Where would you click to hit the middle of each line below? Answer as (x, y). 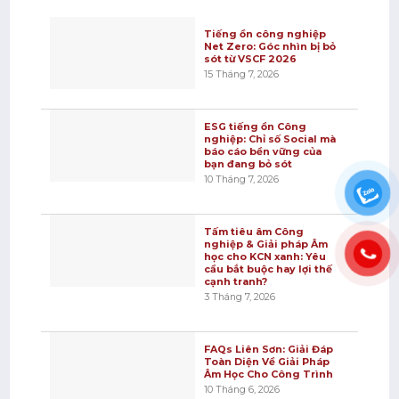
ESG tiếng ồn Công (255, 126)
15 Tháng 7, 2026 (241, 74)
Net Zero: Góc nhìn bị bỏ (269, 47)
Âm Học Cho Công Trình (268, 374)
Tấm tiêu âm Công (253, 231)
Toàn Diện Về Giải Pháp (266, 361)
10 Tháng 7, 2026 (241, 179)
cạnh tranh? (235, 281)
